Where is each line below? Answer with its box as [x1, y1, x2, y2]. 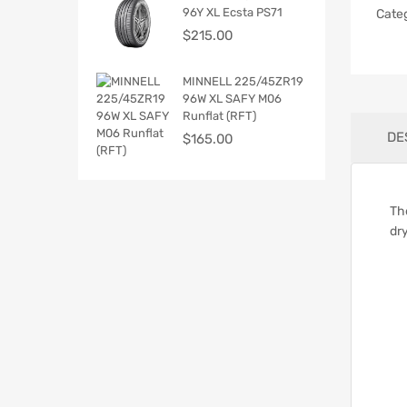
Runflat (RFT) [183, 108, 256, 123]
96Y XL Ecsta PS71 [183, 5, 283, 19]
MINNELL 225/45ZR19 [183, 74, 303, 88]
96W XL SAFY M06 [183, 91, 282, 105]
